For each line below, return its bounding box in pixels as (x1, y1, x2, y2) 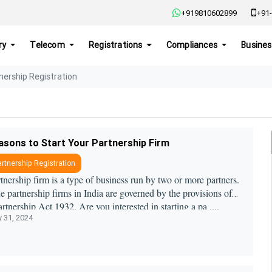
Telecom (30, 39, 67, 51)
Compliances (166, 39, 220, 51)
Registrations (89, 39, 144, 51)
